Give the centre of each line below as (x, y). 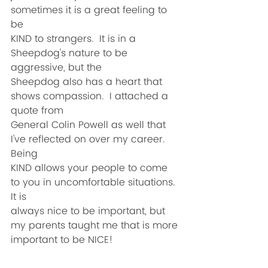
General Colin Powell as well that (90, 125)
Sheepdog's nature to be (71, 53)
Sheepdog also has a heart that (88, 82)
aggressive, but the (56, 68)
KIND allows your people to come (91, 168)
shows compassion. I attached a (91, 96)
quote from (37, 111)
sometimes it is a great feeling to (90, 10)
